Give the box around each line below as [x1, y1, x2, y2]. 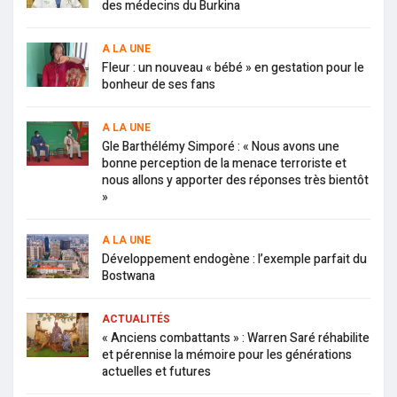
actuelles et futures [102, 362, 211, 381]
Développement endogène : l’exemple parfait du [102, 249, 367, 269]
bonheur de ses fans [102, 74, 215, 94]
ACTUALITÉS [102, 310, 170, 327]
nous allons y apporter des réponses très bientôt [102, 170, 369, 190]
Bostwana [102, 266, 155, 285]
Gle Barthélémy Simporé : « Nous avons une [102, 136, 339, 156]
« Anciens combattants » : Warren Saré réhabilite [102, 328, 370, 347]
